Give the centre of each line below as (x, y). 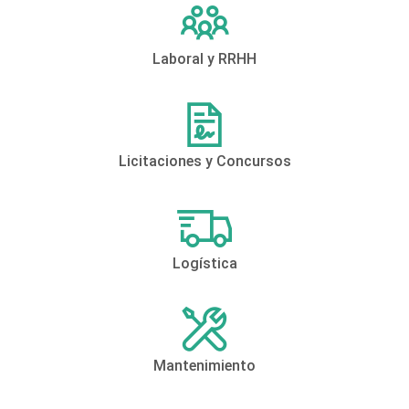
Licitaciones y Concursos (204, 162)
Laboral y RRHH (204, 59)
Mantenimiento (204, 366)
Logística (204, 264)
